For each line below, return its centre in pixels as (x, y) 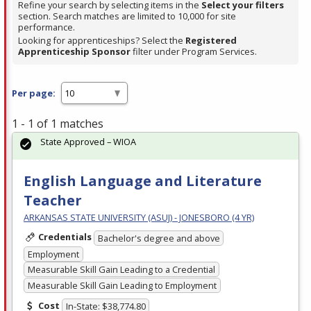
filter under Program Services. (194, 52)
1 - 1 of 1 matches (58, 124)
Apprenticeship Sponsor (74, 52)
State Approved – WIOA (88, 142)
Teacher (53, 201)
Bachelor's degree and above (159, 238)
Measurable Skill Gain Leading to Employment (122, 285)
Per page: (34, 93)
